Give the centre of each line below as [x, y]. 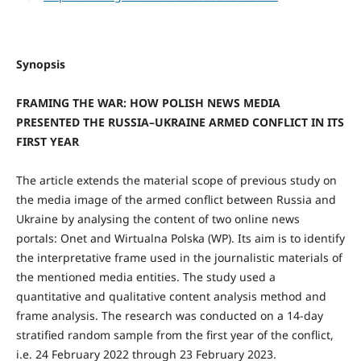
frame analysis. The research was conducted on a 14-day [169, 315]
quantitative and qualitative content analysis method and [171, 296]
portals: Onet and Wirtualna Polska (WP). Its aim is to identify [180, 238]
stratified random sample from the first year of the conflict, [174, 334]
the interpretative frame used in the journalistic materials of [179, 257]
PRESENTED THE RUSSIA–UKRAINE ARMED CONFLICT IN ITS [180, 122]
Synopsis [40, 64]
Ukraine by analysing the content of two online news [158, 218]
